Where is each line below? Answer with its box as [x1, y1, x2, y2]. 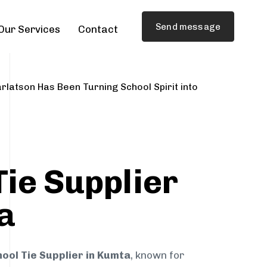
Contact [78, 23, 119, 36]
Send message [156, 21, 221, 32]
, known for [131, 249, 184, 262]
